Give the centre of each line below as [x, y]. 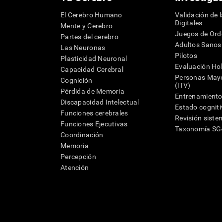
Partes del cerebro [90, 37]
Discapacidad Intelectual [100, 102]
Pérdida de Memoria [93, 91]
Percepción [78, 157]
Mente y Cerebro [87, 26]
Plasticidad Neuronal [94, 59]
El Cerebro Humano [91, 15]
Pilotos [186, 56]
